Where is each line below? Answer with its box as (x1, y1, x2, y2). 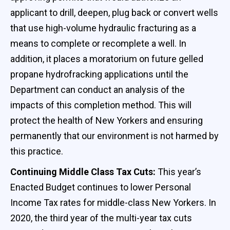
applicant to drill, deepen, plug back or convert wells (10, 7, 218, 18)
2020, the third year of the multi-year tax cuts (10, 212, 192, 223)
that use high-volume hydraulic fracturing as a (10, 22, 196, 33)
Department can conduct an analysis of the (10, 84, 185, 95)
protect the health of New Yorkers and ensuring (10, 114, 203, 126)
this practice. (10, 145, 63, 157)
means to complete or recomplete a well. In (10, 37, 186, 49)
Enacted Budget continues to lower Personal (10, 181, 191, 193)
